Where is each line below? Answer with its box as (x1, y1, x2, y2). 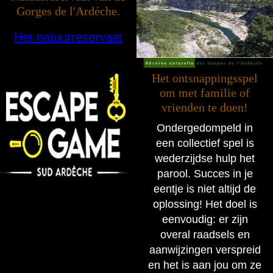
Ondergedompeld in (157, 122, 253, 135)
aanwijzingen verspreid (149, 244, 261, 257)
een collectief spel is (155, 137, 254, 150)
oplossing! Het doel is (152, 198, 257, 211)
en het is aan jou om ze (148, 259, 261, 272)
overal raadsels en (160, 229, 250, 241)
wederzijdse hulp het (155, 152, 255, 165)
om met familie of (160, 86, 250, 100)
